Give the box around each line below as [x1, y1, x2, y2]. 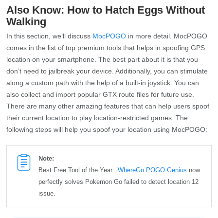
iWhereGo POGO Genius [116, 166, 187, 174]
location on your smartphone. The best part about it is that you [6, 55, 199, 63]
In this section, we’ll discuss [6, 32, 93, 40]
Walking [6, 15, 47, 28]
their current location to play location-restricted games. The [6, 113, 188, 122]
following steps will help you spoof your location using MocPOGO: [6, 125, 208, 133]
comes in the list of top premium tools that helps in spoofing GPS [6, 43, 205, 52]
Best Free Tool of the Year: [38, 166, 117, 174]
